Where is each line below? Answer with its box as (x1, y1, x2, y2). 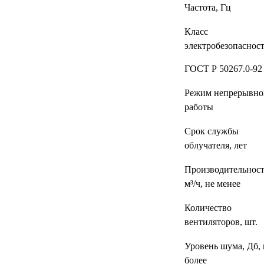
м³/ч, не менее (184, 179, 240, 189)
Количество (184, 203, 232, 213)
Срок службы (184, 126, 239, 136)
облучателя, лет (184, 140, 247, 150)
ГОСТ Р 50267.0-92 (184, 64, 262, 74)
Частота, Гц (184, 2, 231, 12)
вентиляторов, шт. (184, 217, 258, 227)
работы (184, 102, 213, 112)
